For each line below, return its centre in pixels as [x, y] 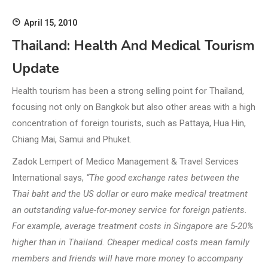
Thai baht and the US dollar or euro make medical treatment [130, 194]
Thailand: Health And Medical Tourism [133, 46]
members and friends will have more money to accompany [127, 259]
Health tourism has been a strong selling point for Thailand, [128, 91]
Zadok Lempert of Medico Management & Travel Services [125, 162]
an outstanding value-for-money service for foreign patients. [130, 210]
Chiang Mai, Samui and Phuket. [72, 140]
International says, [49, 178]
